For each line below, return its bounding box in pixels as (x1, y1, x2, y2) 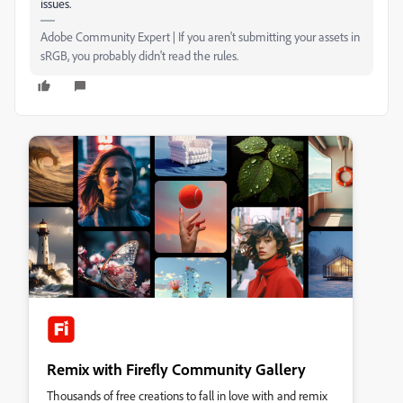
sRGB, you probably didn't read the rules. (40, 48, 238, 64)
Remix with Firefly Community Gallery (47, 359, 306, 380)
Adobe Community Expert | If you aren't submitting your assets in (40, 29, 360, 45)
